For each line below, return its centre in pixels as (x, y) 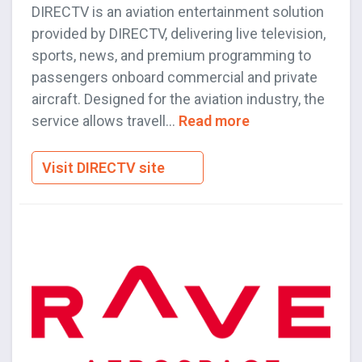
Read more (214, 121)
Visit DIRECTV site (105, 168)
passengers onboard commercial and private (175, 78)
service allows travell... (105, 121)
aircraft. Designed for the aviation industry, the (178, 99)
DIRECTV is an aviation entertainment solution (178, 12)
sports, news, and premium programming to (171, 56)
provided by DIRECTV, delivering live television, (179, 34)
